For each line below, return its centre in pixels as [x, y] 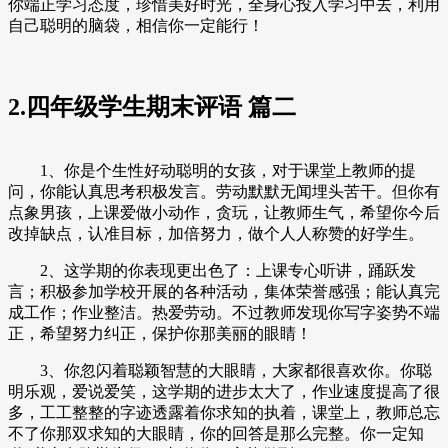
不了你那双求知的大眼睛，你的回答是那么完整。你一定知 [216, 433]
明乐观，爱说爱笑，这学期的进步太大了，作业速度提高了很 [224, 391]
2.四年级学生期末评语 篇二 [152, 106]
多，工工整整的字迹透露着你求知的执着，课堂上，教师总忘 [224, 412]
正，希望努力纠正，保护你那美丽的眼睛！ [160, 333]
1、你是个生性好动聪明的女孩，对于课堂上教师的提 [212, 170]
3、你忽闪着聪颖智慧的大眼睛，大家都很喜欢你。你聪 [220, 370]
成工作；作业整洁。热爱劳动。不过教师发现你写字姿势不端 [224, 312]
